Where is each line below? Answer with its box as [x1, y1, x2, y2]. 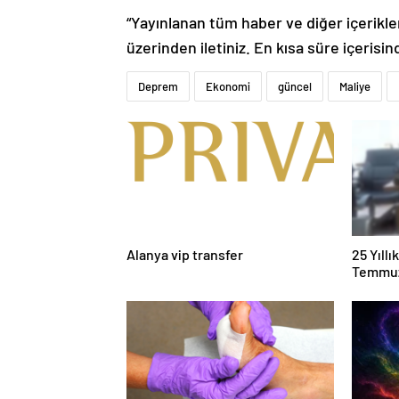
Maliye [339, 78, 370, 94]
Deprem [138, 78, 178, 94]
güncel [278, 78, 312, 94]
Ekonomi [206, 78, 250, 94]
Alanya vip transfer [126, 245, 243, 263]
